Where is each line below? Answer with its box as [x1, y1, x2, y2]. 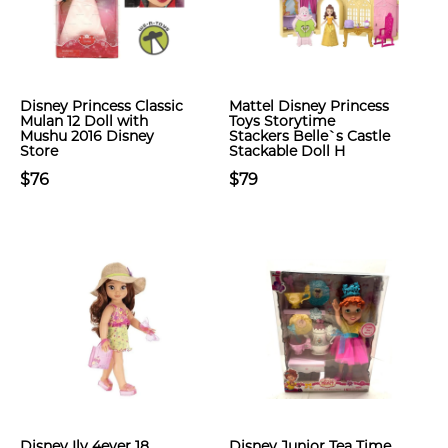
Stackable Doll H [229, 142, 345, 160]
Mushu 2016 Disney [20, 127, 154, 145]
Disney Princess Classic [20, 97, 183, 115]
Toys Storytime [229, 112, 335, 130]
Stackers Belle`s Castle [229, 127, 390, 145]
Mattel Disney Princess [229, 97, 389, 115]
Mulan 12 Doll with [20, 112, 148, 130]
